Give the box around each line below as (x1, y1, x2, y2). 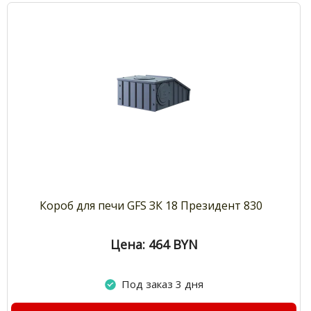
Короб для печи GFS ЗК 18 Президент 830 (40, 198, 263, 214)
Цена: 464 (110, 236, 169, 253)
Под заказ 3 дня (121, 277, 203, 292)
